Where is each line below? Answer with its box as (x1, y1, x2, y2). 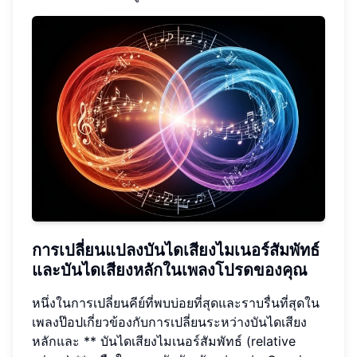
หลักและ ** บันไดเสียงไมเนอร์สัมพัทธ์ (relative (32, 332, 296, 349)
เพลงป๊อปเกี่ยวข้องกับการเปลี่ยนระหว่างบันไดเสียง (32, 313, 307, 330)
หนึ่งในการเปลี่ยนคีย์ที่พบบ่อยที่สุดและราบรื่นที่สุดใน (32, 294, 320, 311)
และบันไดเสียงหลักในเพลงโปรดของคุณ (32, 260, 308, 280)
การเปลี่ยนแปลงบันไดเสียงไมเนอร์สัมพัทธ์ (32, 240, 320, 260)
